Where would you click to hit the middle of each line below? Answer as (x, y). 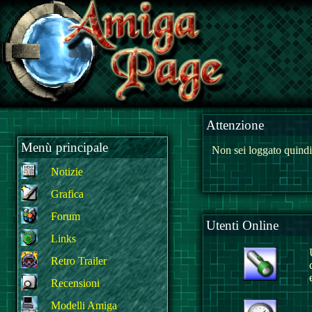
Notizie (67, 172)
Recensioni (75, 283)
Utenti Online (242, 225)
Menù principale (64, 147)
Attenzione (235, 125)
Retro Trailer (79, 261)
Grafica (67, 194)
